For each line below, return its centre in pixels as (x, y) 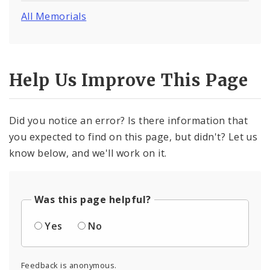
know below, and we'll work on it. (88, 153)
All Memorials (54, 16)
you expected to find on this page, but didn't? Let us (133, 137)
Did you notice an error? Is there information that (129, 121)
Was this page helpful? (93, 200)
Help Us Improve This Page (129, 80)
